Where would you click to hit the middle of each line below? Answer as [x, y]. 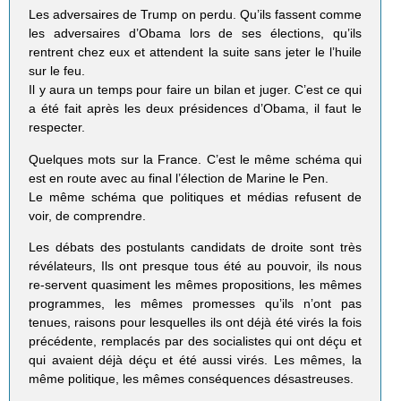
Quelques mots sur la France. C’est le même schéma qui [195, 159]
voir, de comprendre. [88, 215]
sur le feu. [57, 71]
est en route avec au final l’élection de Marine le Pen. [179, 178]
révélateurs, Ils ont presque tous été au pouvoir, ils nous [195, 265]
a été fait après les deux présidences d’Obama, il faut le [195, 109]
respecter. [57, 128]
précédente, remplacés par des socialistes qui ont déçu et [195, 341]
